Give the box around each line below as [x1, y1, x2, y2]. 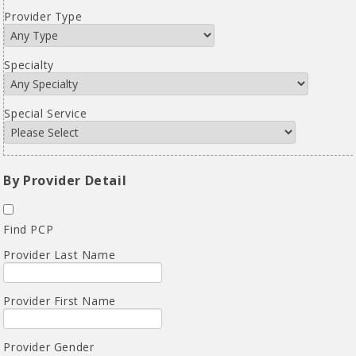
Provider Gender [3, 339, 95, 354]
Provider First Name [3, 292, 116, 308]
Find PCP [3, 221, 54, 237]
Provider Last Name [3, 246, 116, 262]
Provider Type [4, 9, 83, 25]
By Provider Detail [3, 171, 127, 189]
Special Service [4, 106, 87, 122]
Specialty [4, 57, 54, 73]
